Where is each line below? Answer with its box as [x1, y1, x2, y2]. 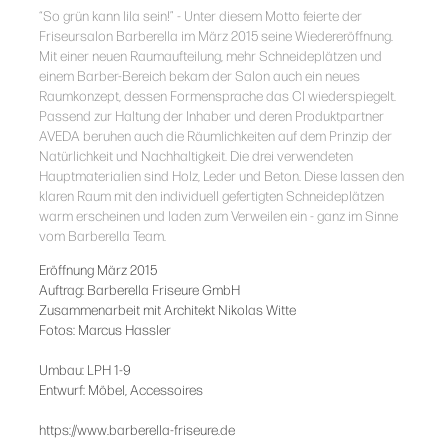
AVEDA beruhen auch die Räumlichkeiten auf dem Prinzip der [38, 127, 392, 145]
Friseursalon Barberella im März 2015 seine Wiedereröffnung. [38, 27, 393, 45]
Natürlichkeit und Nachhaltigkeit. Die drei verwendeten [38, 147, 353, 165]
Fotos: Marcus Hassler [38, 321, 171, 339]
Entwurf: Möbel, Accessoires [38, 381, 203, 399]
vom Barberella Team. [38, 227, 166, 245]
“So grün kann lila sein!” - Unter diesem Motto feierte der [38, 7, 362, 25]
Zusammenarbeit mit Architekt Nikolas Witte [38, 301, 296, 319]
